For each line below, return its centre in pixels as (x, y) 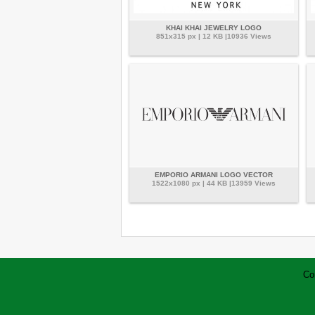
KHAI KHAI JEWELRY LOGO (214, 28)
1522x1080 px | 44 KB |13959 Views (214, 184)
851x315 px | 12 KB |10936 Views (214, 37)
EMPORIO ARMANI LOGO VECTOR (214, 175)
